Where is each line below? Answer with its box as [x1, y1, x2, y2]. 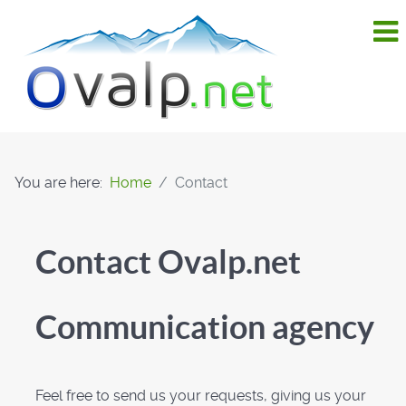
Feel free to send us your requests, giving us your [35, 387, 366, 404]
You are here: [14, 174, 110, 191]
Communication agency [35, 308, 374, 345]
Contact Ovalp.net [35, 243, 301, 280]
